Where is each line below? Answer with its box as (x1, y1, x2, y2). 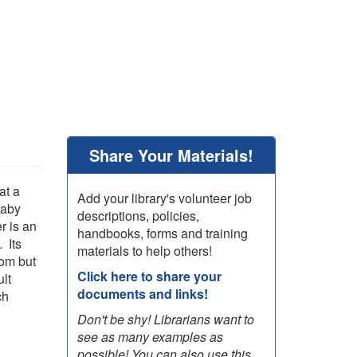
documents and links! (76, 284, 208, 303)
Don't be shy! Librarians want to (76, 310, 254, 328)
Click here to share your (76, 267, 222, 285)
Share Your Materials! (88, 143, 253, 167)
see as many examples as (76, 328, 223, 346)
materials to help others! (76, 241, 212, 260)
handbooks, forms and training (76, 224, 248, 242)
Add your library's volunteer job (76, 189, 252, 207)
